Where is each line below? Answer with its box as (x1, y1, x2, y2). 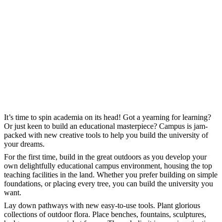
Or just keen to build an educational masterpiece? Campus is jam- (4, 122, 208, 131)
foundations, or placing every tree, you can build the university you (4, 179, 213, 188)
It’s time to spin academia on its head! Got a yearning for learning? (4, 113, 211, 122)
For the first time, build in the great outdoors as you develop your (4, 153, 207, 162)
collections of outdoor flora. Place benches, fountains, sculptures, (4, 210, 206, 219)
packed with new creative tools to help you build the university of (4, 131, 208, 140)
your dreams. (4, 140, 45, 149)
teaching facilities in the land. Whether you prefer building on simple (4, 170, 218, 179)
